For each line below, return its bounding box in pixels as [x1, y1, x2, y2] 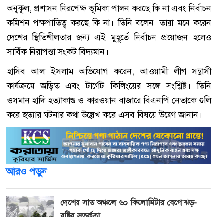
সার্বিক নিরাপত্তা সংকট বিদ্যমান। [7, 46, 108, 58]
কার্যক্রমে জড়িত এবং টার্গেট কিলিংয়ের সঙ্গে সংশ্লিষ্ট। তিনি [7, 80, 211, 92]
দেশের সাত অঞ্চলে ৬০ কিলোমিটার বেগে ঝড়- [60, 197, 197, 208]
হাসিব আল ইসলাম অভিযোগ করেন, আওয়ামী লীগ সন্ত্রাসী [7, 65, 211, 77]
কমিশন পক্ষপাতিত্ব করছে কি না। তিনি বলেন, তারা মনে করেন [7, 17, 211, 29]
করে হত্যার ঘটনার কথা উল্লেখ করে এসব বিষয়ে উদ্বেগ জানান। [7, 109, 202, 121]
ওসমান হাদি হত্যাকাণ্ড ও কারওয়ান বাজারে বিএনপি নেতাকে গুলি [7, 94, 211, 107]
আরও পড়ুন [6, 165, 47, 178]
